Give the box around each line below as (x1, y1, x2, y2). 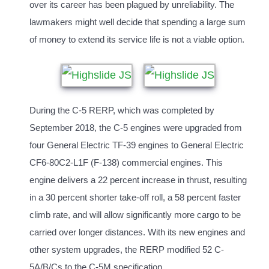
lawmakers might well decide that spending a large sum (29, 17, 246, 27)
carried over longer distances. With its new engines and (29, 228, 245, 237)
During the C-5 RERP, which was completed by (29, 106, 214, 115)
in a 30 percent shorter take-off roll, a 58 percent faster (29, 193, 241, 202)
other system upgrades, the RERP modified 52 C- (29, 245, 224, 255)
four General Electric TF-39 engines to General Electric (29, 141, 244, 150)
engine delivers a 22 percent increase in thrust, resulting (29, 175, 247, 185)
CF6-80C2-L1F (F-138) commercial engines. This (29, 158, 223, 168)
